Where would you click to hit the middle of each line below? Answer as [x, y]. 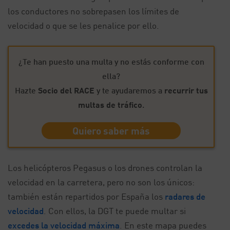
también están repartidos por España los [86, 196]
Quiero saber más [111, 131]
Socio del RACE [67, 90]
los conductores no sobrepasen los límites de [93, 11]
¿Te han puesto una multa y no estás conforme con [111, 61]
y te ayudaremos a [130, 90]
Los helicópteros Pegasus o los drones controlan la [105, 168]
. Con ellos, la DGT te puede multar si [115, 211]
